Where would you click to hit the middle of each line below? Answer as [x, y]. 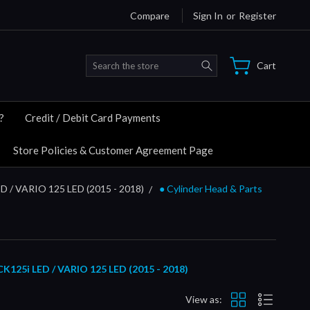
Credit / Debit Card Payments [93, 117]
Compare [150, 15]
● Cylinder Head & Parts [211, 188]
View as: [204, 300]
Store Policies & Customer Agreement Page [113, 150]
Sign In [208, 15]
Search [232, 62]
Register [257, 15]
